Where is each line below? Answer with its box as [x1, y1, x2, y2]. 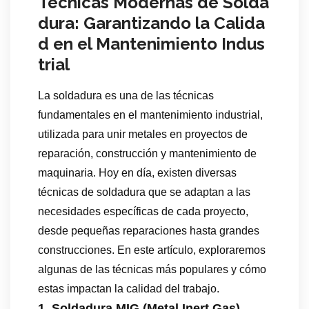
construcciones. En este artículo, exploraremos [38, 243, 266, 256]
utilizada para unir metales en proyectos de [38, 128, 248, 140]
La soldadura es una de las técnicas [38, 89, 214, 101]
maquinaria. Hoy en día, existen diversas [38, 166, 237, 179]
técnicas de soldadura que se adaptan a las [38, 186, 250, 198]
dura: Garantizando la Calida [38, 12, 265, 33]
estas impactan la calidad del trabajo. [38, 282, 219, 295]
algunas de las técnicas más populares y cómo [38, 263, 266, 275]
